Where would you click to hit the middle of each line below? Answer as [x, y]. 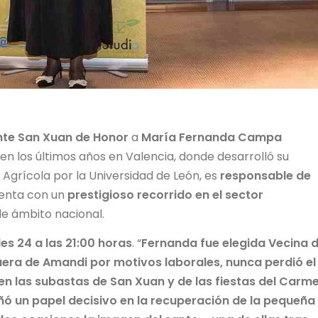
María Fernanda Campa [212, 137]
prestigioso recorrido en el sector [165, 194]
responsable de [265, 175]
